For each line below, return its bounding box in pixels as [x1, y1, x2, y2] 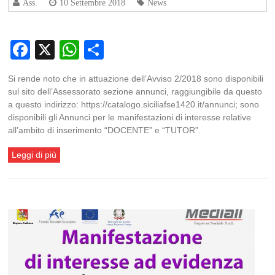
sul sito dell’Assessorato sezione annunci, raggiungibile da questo [8, 87, 263, 97]
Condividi [104, 39, 185, 61]
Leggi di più [12, 150, 57, 160]
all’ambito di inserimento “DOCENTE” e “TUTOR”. [8, 125, 201, 136]
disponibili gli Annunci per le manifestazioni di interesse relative [8, 112, 252, 123]
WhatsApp [79, 39, 171, 61]
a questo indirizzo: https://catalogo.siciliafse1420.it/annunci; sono [8, 99, 260, 110]
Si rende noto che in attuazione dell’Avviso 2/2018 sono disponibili [8, 74, 264, 84]
